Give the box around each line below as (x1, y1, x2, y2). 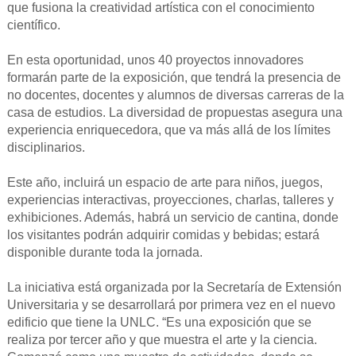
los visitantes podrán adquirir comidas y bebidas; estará (6, 228, 319, 242)
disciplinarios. (6, 141, 85, 155)
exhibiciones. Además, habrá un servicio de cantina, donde (6, 211, 339, 225)
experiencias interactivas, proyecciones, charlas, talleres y (6, 193, 334, 207)
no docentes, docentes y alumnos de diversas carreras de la (6, 88, 344, 103)
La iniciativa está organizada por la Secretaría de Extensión (6, 281, 342, 295)
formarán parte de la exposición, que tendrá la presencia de (6, 71, 341, 85)
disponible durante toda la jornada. (6, 246, 203, 260)
